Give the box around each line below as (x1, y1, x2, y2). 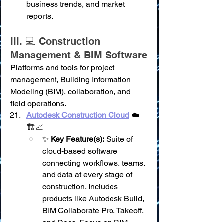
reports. (26, 11, 53, 21)
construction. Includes (42, 182, 120, 191)
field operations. (10, 99, 66, 108)
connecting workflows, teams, (42, 158, 147, 167)
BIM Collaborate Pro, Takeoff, (42, 206, 146, 215)
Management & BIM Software (10, 49, 147, 61)
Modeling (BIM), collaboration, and (10, 87, 133, 96)
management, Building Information (10, 75, 133, 84)
